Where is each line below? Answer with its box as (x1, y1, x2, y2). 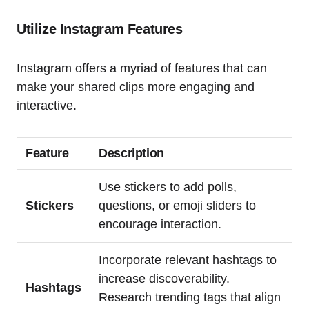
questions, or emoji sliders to (99, 199, 256, 213)
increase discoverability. (99, 272, 230, 286)
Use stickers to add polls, (99, 180, 237, 195)
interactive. (17, 99, 77, 113)
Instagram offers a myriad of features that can (17, 61, 267, 76)
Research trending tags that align (99, 290, 281, 305)
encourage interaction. (99, 217, 221, 232)
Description (99, 146, 165, 161)
